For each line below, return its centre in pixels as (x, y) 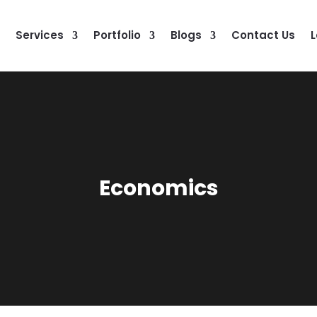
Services (40, 35)
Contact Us (263, 35)
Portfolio (117, 35)
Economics (158, 188)
